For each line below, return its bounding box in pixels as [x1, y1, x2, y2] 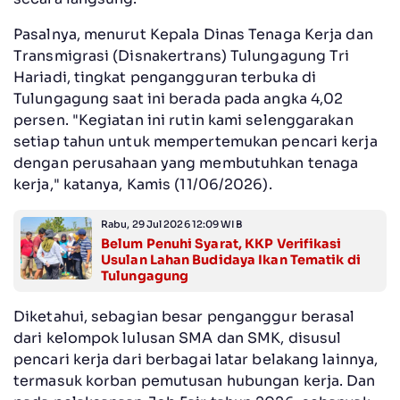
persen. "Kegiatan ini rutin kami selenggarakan [13, 110, 354, 129]
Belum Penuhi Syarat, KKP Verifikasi [101, 235, 342, 252]
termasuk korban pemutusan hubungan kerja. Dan [13, 371, 376, 390]
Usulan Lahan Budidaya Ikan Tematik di [101, 251, 361, 268]
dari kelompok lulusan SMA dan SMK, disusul [13, 328, 342, 347]
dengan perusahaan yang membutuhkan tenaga [13, 153, 359, 172]
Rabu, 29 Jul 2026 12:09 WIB [101, 217, 243, 230]
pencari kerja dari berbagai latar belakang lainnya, [13, 349, 379, 369]
